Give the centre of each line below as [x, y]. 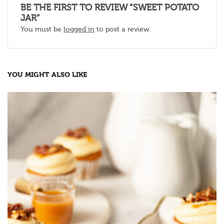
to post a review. [122, 29]
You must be [42, 29]
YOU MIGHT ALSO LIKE [47, 74]
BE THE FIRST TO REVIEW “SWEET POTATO [110, 7]
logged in [79, 29]
